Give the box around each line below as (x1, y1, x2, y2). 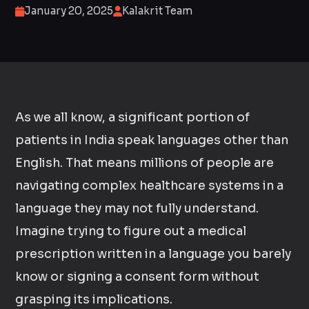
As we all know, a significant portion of (15, 110, 250, 125)
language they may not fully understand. (15, 201, 259, 216)
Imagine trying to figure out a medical (15, 223, 247, 239)
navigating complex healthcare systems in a (15, 178, 284, 193)
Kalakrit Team (122, 4, 193, 17)
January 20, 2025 (24, 4, 114, 17)
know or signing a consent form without (15, 269, 260, 284)
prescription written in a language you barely (15, 246, 292, 261)
